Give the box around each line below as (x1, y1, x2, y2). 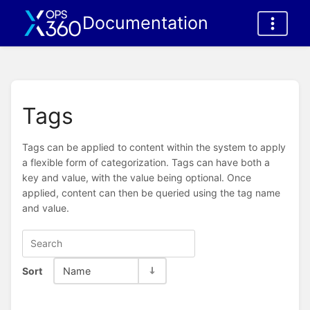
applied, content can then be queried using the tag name (22, 187, 280, 199)
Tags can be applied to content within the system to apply (22, 141, 286, 154)
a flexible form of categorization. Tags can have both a (22, 156, 270, 169)
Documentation (82, 12, 208, 33)
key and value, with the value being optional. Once (22, 172, 251, 184)
